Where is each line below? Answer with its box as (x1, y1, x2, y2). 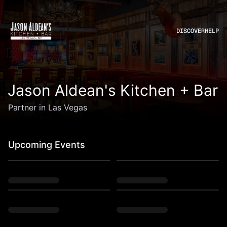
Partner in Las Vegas (8, 102, 87, 112)
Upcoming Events (8, 139, 85, 150)
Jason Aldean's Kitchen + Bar (7, 81, 218, 99)
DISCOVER (176, 27, 205, 35)
